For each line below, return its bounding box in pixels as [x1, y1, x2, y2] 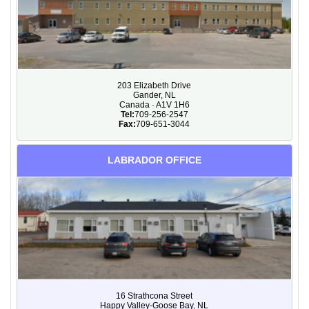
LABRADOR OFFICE [107, 154, 201, 166]
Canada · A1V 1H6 [119, 99, 190, 110]
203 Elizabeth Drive [117, 80, 191, 90]
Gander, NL [132, 90, 176, 100]
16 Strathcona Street [116, 290, 192, 301]
